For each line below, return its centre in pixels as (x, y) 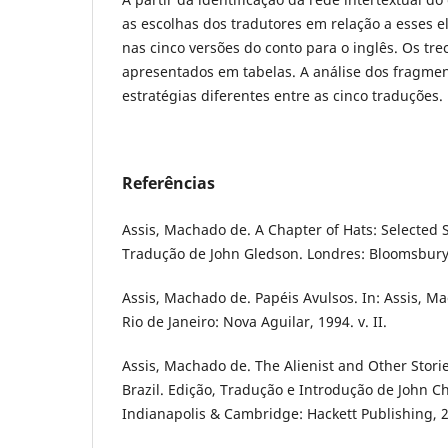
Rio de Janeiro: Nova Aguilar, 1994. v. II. (254, 322)
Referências (168, 183)
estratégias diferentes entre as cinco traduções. (282, 96)
